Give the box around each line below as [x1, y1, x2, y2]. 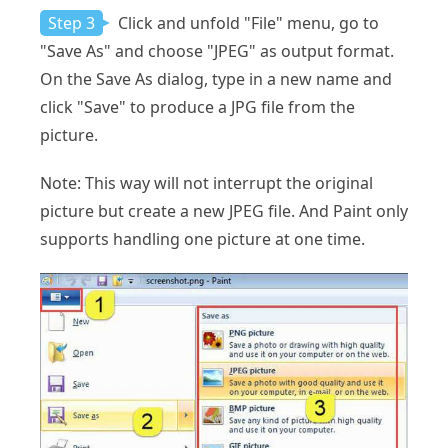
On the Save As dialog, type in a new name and [40, 67, 392, 90]
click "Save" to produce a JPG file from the [40, 95, 355, 118]
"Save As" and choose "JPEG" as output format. [40, 39, 394, 62]
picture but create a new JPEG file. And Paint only [40, 199, 408, 222]
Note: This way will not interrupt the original [40, 171, 373, 194]
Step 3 [48, 11, 95, 34]
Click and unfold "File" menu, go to [114, 11, 379, 34]
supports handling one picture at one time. [40, 227, 365, 250]
